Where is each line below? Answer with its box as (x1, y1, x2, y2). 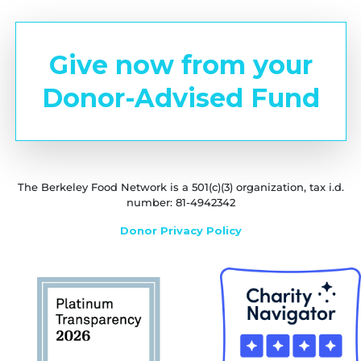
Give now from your (48, 49, 313, 81)
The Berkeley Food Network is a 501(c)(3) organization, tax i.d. (17, 180, 344, 193)
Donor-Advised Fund (41, 82, 320, 114)
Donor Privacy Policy (119, 224, 242, 237)
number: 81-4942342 (126, 196, 235, 209)
